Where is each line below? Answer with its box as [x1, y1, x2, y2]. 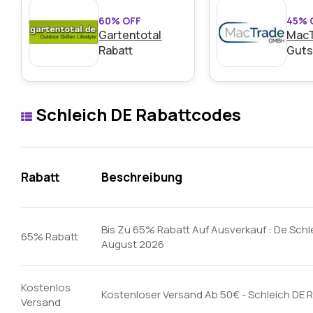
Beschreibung [101, 169, 183, 185]
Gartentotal [99, 27, 162, 43]
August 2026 [101, 237, 165, 252]
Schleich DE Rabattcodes [32, 103, 242, 126]
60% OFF [99, 13, 142, 27]
